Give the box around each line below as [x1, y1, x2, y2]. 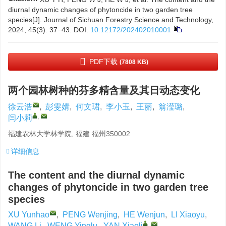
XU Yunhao [8, 210, 49, 219]
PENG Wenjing [63, 210, 118, 219]
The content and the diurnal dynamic [8, 169, 185, 181]
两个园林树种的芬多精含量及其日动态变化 [8, 85, 200, 96]
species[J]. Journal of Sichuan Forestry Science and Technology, [8, 16, 213, 24]
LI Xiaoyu [171, 210, 205, 219]
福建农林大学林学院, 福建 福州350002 [8, 130, 130, 138]
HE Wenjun [124, 210, 165, 219]
